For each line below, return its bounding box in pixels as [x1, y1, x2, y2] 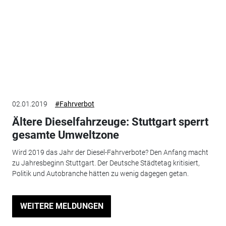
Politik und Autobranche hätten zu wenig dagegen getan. [12, 169, 189, 178]
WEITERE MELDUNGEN [20, 201, 103, 211]
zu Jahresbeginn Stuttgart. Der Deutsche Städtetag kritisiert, [12, 158, 200, 167]
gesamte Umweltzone [12, 129, 119, 142]
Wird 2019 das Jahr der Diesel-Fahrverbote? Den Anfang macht [12, 148, 208, 156]
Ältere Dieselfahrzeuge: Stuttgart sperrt [12, 116, 208, 129]
